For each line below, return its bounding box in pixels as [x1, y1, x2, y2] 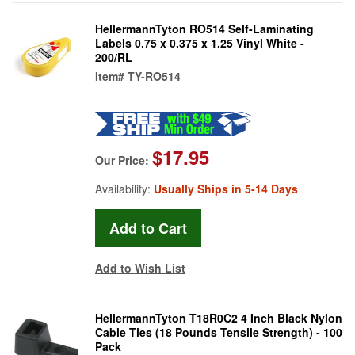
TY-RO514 [128, 67, 181, 84]
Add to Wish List [95, 259, 185, 276]
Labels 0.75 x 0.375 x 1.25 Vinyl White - [95, 34, 304, 51]
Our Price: [95, 151, 152, 168]
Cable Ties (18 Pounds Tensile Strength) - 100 [95, 323, 342, 340]
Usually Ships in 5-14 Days [154, 180, 298, 197]
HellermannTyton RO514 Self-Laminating [95, 20, 314, 36]
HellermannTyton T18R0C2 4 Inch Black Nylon [95, 309, 342, 326]
